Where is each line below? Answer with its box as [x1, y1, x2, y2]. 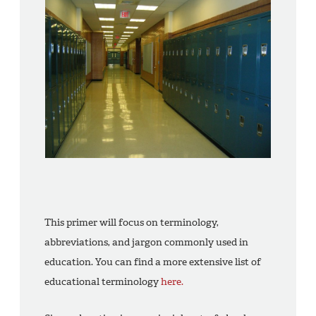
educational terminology [44, 275, 161, 289]
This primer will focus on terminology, [44, 216, 219, 230]
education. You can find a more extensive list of [44, 255, 261, 269]
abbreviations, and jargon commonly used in [44, 236, 248, 250]
